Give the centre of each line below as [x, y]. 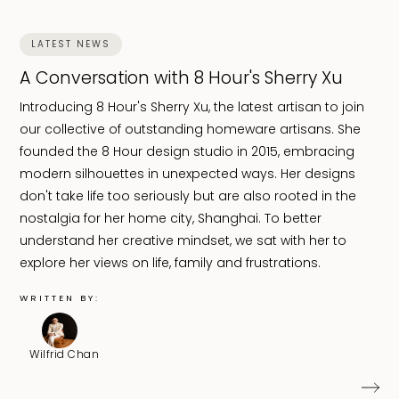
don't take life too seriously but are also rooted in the [188, 195]
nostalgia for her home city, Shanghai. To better [171, 218]
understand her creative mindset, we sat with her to [183, 240]
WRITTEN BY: [60, 297]
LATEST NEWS [71, 44]
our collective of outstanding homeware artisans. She [191, 129]
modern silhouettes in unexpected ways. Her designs [188, 173]
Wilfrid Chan [65, 354]
